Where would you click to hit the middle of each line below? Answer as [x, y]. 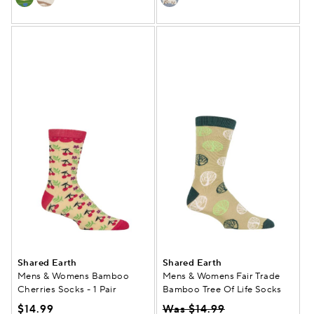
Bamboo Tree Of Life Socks [222, 289]
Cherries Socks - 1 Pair [67, 289]
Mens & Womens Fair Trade [221, 276]
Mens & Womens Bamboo [73, 276]
